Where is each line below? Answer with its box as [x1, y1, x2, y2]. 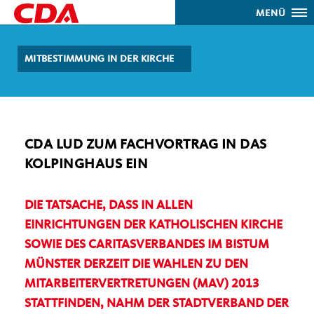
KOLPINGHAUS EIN [25, 158, 149, 172]
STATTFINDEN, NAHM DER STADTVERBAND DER [25, 297, 289, 310]
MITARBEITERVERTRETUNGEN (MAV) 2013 [25, 278, 259, 290]
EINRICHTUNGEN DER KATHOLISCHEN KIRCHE [25, 219, 282, 231]
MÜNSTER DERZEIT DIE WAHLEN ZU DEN [25, 258, 248, 271]
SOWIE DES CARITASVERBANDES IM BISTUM [25, 238, 269, 251]
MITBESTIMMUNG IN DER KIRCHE [25, 54, 175, 64]
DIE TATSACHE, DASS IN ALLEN [25, 199, 193, 212]
